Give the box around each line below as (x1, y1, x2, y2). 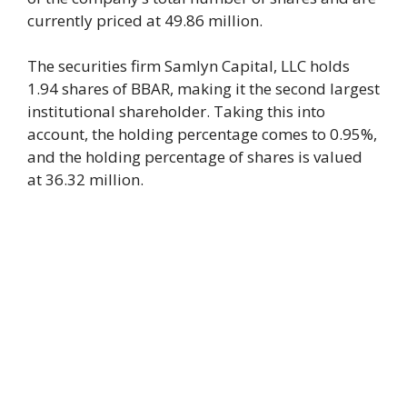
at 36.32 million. (27, 169, 144, 191)
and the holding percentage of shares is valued (27, 146, 362, 168)
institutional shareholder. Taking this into (27, 101, 325, 123)
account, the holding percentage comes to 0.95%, (27, 124, 377, 145)
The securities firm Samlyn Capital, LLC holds (27, 55, 350, 77)
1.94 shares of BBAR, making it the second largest (27, 78, 380, 100)
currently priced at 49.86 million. (27, 9, 263, 31)
